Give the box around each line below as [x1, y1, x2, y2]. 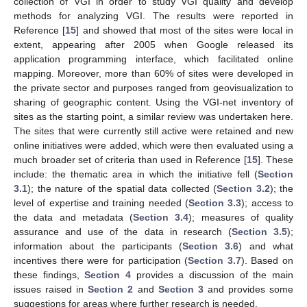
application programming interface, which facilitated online [14, 53, 293, 64]
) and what [238, 240, 294, 251]
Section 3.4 [133, 211, 189, 223]
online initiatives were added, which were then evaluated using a [14, 139, 293, 151]
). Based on [241, 254, 293, 266]
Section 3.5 [231, 225, 288, 237]
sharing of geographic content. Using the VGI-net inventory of [14, 96, 293, 108]
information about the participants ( [14, 240, 183, 251]
